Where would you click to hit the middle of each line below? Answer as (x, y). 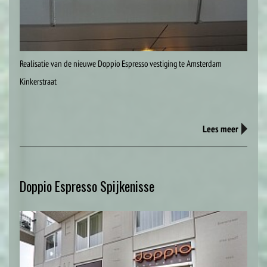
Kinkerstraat (38, 81)
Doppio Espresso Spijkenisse (87, 186)
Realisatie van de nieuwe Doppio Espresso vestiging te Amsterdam (121, 63)
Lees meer (221, 128)
